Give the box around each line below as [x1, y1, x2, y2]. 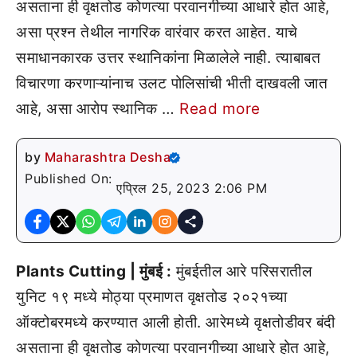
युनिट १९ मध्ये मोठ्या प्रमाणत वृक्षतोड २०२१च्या [16, 288, 287, 306]
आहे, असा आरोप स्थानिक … [16, 100, 179, 118]
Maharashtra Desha [44, 149, 171, 165]
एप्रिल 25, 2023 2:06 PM [116, 180, 267, 196]
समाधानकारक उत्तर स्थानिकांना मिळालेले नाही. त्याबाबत [16, 49, 320, 67]
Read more [179, 100, 261, 118]
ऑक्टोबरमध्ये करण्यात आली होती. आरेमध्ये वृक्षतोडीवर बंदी [16, 313, 335, 331]
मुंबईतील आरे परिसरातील [171, 262, 312, 280]
